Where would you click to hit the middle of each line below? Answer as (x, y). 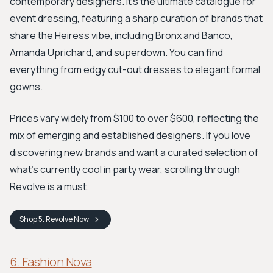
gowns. (26, 87)
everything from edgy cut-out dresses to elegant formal (135, 69)
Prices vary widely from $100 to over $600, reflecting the (134, 118)
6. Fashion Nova (51, 262)
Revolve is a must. (49, 186)
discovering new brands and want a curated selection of (134, 152)
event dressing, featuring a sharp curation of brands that (136, 18)
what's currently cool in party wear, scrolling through (125, 169)
